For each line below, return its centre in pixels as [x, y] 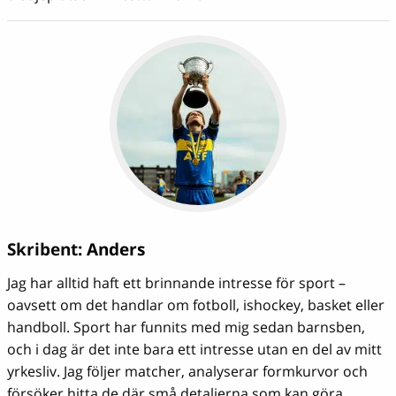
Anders [116, 249]
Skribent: [47, 249]
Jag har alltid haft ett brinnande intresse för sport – [176, 282]
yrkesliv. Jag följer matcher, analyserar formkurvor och [187, 371]
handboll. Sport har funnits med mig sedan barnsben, [186, 327]
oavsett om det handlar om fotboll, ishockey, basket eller [196, 305]
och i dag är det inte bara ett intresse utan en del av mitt [194, 349]
